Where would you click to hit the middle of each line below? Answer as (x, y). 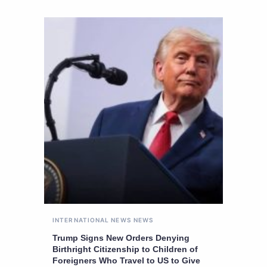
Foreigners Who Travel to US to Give (126, 261)
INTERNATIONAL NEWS (92, 220)
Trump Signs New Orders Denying (121, 238)
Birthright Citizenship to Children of (125, 249)
